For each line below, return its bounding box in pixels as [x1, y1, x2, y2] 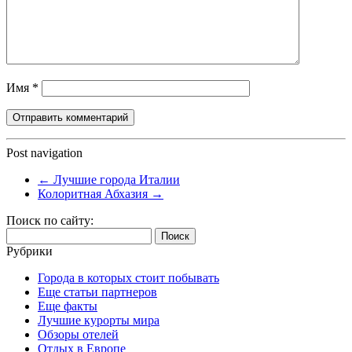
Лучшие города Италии [50, 172, 180, 186]
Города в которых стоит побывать [38, 270, 219, 284]
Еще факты [38, 299, 97, 313]
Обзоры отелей [38, 327, 119, 341]
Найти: [5, 226, 43, 240]
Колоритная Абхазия [38, 186, 151, 200]
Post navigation [6, 145, 82, 159]
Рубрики [6, 244, 53, 258]
